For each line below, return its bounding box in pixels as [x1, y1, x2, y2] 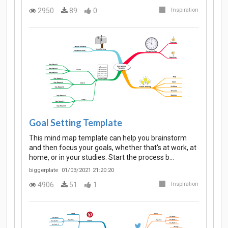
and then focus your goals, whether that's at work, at [29, 143, 196, 152]
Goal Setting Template [29, 117, 122, 129]
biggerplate [29, 166, 58, 174]
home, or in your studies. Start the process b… [29, 153, 174, 161]
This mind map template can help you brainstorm [29, 133, 187, 142]
